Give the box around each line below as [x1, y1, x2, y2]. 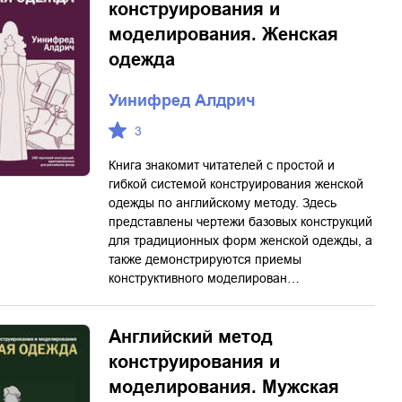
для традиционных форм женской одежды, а [109, 233, 372, 248]
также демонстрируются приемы [109, 252, 301, 267]
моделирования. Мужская [109, 377, 339, 397]
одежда [109, 49, 175, 69]
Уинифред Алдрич [109, 92, 255, 109]
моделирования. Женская [109, 24, 338, 44]
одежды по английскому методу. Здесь [109, 196, 336, 210]
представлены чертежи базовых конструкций [109, 214, 372, 229]
